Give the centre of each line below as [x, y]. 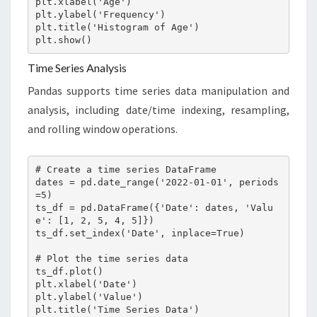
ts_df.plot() [69, 271]
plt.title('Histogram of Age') [117, 27]
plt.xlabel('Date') [86, 284]
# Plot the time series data [111, 258]
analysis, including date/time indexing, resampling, [158, 110]
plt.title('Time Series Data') [117, 309]
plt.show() [63, 40]
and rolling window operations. [103, 129]
